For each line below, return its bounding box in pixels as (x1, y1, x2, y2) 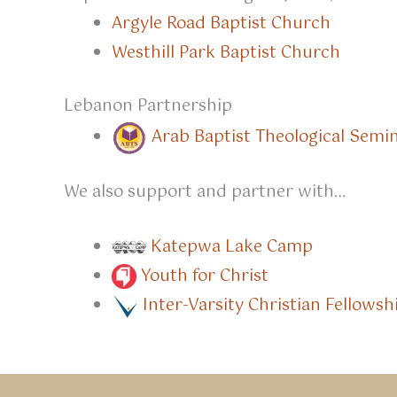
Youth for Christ (141, 262, 269, 290)
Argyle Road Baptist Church (112, 11, 331, 37)
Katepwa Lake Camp (151, 233, 313, 261)
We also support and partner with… (64, 179, 346, 206)
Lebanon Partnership (64, 93, 232, 120)
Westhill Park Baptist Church (112, 40, 340, 66)
